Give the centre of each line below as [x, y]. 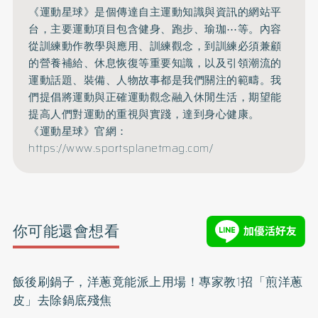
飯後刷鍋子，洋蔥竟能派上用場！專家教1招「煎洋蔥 [158, 281]
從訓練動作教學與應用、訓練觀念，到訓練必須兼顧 [155, 46]
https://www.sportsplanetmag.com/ [121, 148]
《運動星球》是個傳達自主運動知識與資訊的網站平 [155, 12]
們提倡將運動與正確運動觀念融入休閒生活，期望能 [155, 97]
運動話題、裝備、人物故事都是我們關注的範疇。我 [155, 80]
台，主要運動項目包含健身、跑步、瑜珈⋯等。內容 [155, 29]
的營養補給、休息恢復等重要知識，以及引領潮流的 [155, 63]
